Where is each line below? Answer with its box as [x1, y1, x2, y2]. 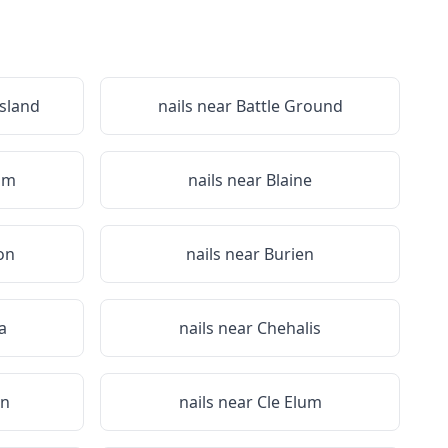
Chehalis [257, 317, 321, 339]
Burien [264, 243, 314, 265]
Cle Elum [256, 391, 322, 413]
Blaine [266, 169, 312, 191]
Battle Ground [235, 95, 343, 117]
